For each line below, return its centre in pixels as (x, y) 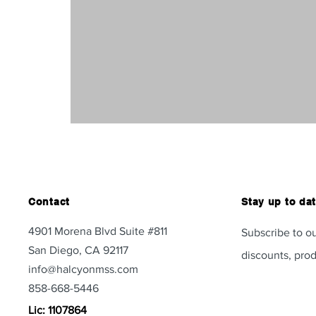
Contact (49, 201)
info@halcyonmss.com (83, 269)
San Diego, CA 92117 (78, 250)
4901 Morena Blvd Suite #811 (98, 231)
